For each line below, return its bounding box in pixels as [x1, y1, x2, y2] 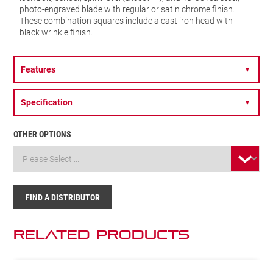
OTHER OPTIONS [13, 127, 72, 140]
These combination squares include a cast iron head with [19, 14, 233, 26]
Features [21, 63, 56, 75]
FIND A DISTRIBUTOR [26, 191, 101, 203]
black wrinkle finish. [19, 26, 93, 38]
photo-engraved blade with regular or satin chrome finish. [19, 2, 235, 15]
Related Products [13, 227, 190, 242]
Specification [21, 96, 73, 108]
